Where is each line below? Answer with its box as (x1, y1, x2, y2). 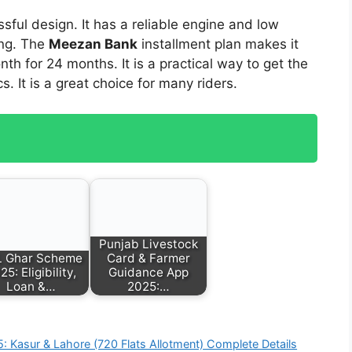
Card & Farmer (107, 251, 190, 266)
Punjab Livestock (99, 236, 198, 252)
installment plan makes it (137, 36, 299, 53)
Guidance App (108, 265, 189, 280)
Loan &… (5, 279, 56, 295)
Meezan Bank (49, 36, 137, 53)
